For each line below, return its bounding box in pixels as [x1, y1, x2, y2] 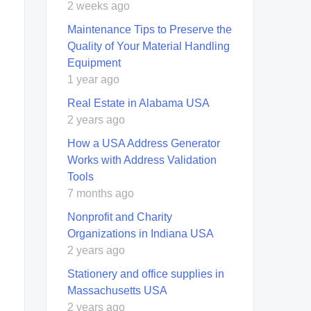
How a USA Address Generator [67, 137, 220, 149]
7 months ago [67, 187, 134, 199]
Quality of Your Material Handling [67, 40, 230, 52]
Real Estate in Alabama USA [67, 96, 210, 109]
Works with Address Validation [67, 153, 217, 166]
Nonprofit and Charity [67, 210, 172, 223]
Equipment [67, 56, 121, 69]
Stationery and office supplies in [67, 267, 224, 280]
